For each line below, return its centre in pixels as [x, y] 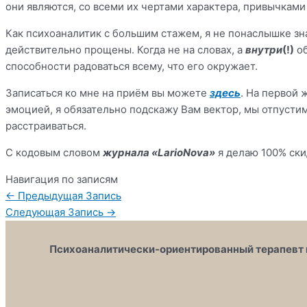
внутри [264, 49]
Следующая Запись [56, 212]
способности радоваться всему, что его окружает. [132, 66]
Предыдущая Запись [68, 195]
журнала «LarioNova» [159, 152]
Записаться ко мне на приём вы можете [108, 93]
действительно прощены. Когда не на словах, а [125, 49]
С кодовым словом [54, 152]
